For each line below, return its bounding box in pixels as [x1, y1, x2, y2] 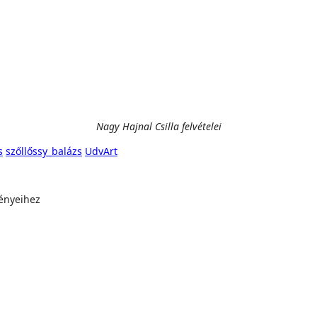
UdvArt [85, 144, 117, 158]
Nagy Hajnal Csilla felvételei [96, 120, 221, 133]
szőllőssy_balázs [6, 144, 82, 158]
